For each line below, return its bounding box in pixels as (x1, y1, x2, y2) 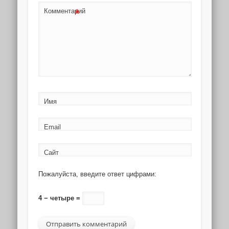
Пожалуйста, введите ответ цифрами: (38, 170, 156, 178)
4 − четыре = (38, 194, 82, 202)
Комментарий (43, 7, 85, 15)
